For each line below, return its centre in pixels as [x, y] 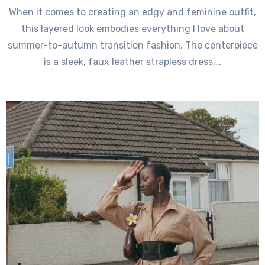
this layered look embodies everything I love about [132, 28]
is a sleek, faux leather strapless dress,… [132, 62]
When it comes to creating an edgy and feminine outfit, [132, 12]
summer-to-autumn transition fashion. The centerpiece [132, 45]
